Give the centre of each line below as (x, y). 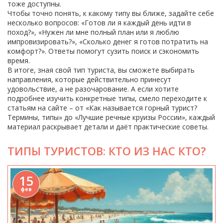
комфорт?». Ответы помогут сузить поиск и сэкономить (103, 51)
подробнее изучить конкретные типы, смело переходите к (107, 98)
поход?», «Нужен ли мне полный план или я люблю (93, 32)
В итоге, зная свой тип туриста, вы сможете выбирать (101, 70)
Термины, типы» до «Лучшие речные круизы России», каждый (111, 117)
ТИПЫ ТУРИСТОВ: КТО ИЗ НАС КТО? (107, 151)
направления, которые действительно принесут (89, 79)
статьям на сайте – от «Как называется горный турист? (102, 108)
